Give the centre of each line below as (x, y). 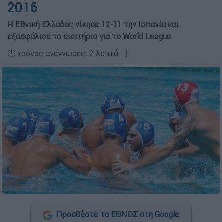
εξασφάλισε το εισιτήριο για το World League (89, 36)
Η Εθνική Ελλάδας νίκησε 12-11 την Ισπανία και (93, 25)
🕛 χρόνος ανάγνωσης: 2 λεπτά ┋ (68, 53)
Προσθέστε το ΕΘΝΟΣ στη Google (117, 214)
